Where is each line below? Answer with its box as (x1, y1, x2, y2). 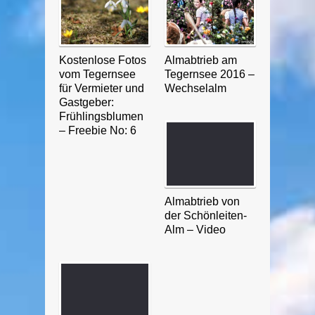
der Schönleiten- (165, 209, 247, 221)
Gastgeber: (59, 96, 114, 108)
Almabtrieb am (165, 53, 237, 66)
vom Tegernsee (59, 67, 136, 80)
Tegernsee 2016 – (165, 67, 255, 80)
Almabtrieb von (165, 195, 240, 207)
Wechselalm (165, 82, 226, 94)
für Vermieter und (59, 82, 144, 94)
